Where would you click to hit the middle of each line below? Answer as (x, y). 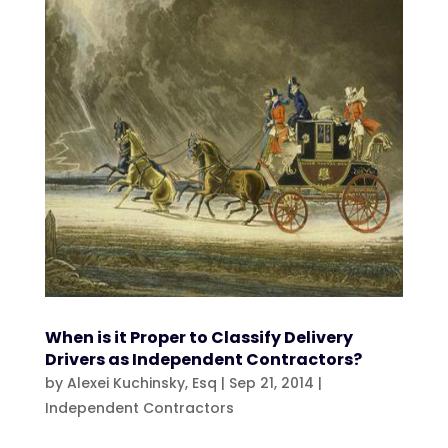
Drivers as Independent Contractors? (203, 359)
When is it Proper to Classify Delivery (198, 337)
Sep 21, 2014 (271, 382)
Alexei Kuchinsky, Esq (141, 382)
